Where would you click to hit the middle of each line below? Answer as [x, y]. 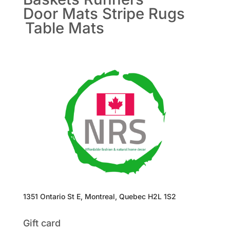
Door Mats [60, 14]
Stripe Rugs [143, 14]
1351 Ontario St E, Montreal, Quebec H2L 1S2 [99, 197]
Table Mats [64, 28]
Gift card [42, 223]
